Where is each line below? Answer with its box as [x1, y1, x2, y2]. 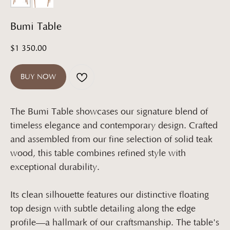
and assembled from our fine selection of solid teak [10, 135, 213, 145]
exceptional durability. [10, 162, 100, 173]
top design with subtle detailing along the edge [10, 204, 196, 215]
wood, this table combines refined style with [10, 148, 186, 159]
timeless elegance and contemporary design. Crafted [10, 121, 218, 131]
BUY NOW [21, 72, 56, 81]
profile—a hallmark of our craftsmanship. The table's [10, 218, 219, 228]
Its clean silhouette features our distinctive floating [10, 190, 209, 201]
